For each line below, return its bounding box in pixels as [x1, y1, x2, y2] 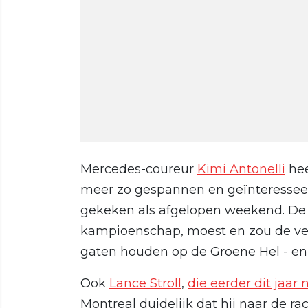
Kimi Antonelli [197, 161, 285, 177]
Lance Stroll [109, 275, 181, 291]
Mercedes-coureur [80, 161, 197, 177]
